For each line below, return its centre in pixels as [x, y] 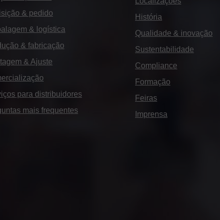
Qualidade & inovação [174, 33]
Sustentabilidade [165, 49]
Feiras [146, 98]
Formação [153, 82]
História [149, 17]
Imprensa [151, 114]
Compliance [156, 65]
